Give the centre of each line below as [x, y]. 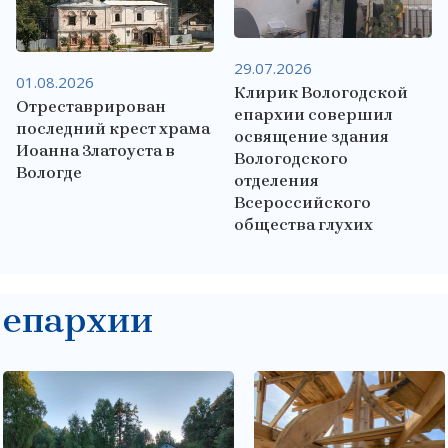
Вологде [50, 173]
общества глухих [303, 224]
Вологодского [290, 158]
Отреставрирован [90, 107]
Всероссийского [302, 202]
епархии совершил [313, 114]
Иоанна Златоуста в [95, 151]
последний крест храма [112, 129]
